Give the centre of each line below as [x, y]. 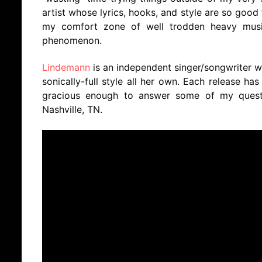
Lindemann [66, 68]
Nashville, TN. [72, 110]
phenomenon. [72, 40]
